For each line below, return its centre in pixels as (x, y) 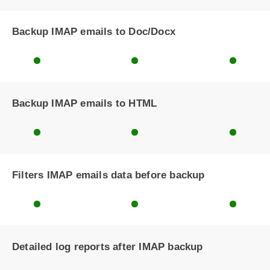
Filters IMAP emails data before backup (108, 175)
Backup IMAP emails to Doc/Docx (94, 32)
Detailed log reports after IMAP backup (108, 247)
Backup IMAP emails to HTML (85, 103)
